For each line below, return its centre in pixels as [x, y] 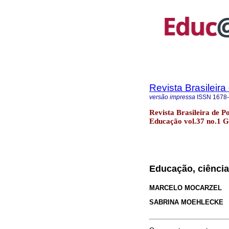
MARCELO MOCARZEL [186, 188]
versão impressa [172, 97]
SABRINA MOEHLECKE [186, 202]
